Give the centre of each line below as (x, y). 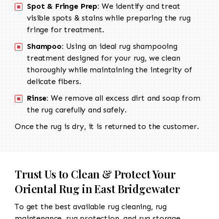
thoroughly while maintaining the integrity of (109, 70)
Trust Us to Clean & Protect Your (95, 174)
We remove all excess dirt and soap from (124, 98)
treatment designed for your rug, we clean (104, 58)
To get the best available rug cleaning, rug (91, 207)
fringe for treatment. (66, 30)
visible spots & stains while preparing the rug (109, 18)
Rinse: (38, 98)
